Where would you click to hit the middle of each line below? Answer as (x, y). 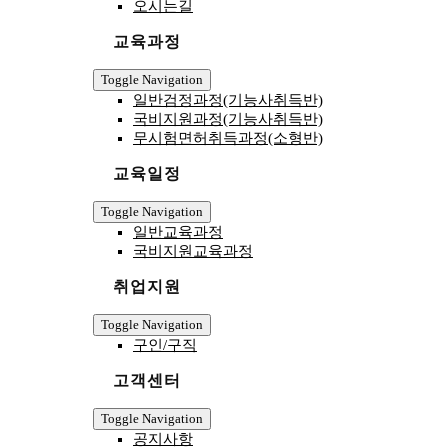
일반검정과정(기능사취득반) (227, 100)
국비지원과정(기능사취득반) (227, 119)
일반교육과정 (177, 232)
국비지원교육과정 (192, 251)
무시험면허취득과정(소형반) (227, 138)
